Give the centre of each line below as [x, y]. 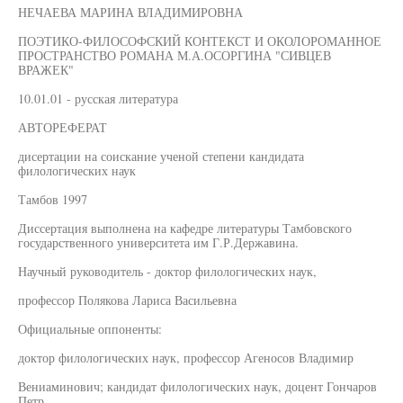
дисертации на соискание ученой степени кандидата [161, 156]
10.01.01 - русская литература [98, 99]
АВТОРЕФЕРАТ [63, 127]
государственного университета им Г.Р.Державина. [158, 242]
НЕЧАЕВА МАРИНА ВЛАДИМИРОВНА [130, 12]
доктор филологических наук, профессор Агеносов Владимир [186, 358]
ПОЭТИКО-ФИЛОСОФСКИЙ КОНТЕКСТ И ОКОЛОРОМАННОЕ [200, 41]
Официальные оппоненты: [90, 329]
